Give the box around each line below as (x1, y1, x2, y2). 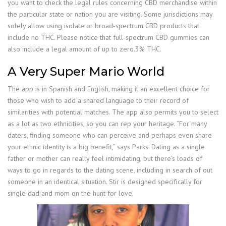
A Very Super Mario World (8, 64, 164, 79)
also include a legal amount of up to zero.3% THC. (8, 44, 161, 53)
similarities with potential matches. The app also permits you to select (8, 107, 218, 117)
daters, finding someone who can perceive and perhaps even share (8, 131, 212, 140)
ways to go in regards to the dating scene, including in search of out (8, 165, 212, 175)
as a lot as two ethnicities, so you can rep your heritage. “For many (8, 119, 207, 128)
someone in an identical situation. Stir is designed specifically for (8, 177, 202, 186)
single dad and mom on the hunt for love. (8, 189, 134, 198)
